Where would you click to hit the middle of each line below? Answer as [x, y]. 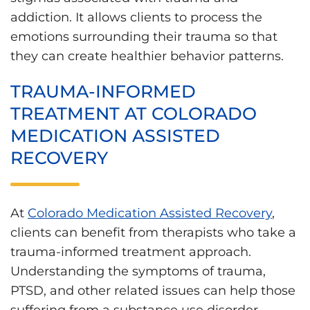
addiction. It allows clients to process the [136, 17]
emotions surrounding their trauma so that [144, 36]
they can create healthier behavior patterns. [147, 56]
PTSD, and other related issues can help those [153, 290]
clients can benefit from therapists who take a [153, 232]
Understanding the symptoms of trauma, [138, 271]
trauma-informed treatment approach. [131, 252]
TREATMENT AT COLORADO [134, 113]
